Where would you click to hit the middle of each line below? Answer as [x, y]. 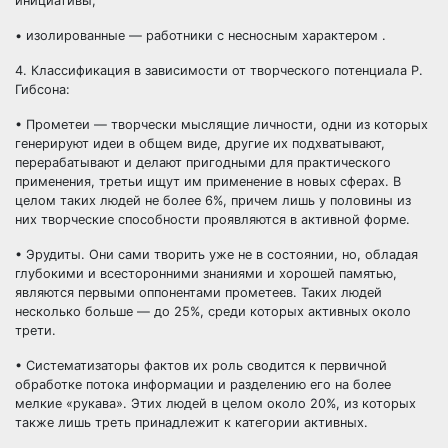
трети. [35, 330]
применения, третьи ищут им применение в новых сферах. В [208, 181]
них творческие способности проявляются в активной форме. [212, 219]
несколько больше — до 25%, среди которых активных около [213, 311]
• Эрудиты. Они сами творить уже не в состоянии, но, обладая [216, 254]
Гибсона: [42, 89]
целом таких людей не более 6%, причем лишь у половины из [213, 200]
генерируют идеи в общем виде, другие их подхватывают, [200, 143]
